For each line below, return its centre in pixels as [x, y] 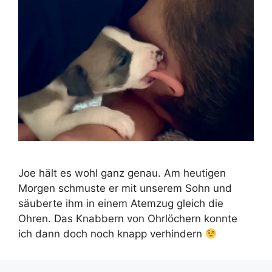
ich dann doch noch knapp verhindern [112, 234]
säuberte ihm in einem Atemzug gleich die [121, 204]
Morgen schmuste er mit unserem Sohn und [125, 189]
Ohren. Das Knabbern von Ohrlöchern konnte [128, 219]
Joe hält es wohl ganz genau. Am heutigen [122, 173]
